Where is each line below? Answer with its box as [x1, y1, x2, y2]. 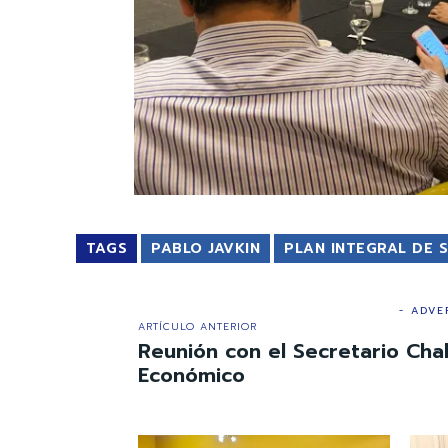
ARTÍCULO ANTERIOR [138, 318, 257, 334]
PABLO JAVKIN [151, 237, 260, 259]
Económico [138, 359, 245, 390]
